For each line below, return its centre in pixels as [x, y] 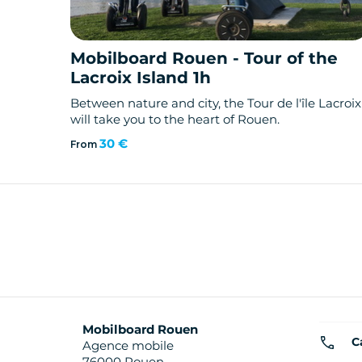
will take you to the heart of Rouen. [175, 120]
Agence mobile [128, 346]
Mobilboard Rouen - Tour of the [204, 59]
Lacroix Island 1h [141, 78]
